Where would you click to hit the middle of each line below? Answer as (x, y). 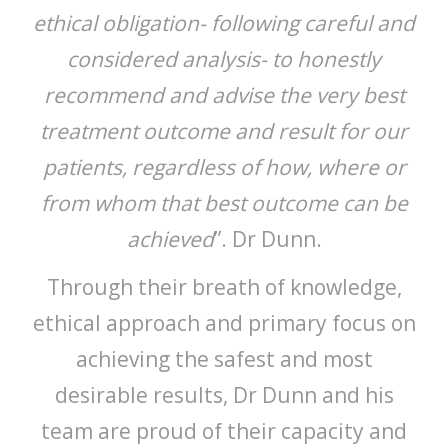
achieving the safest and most (224, 358)
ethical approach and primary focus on (224, 322)
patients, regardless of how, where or (224, 166)
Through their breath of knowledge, (224, 286)
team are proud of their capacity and (224, 430)
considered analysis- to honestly (224, 58)
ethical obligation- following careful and (224, 22)
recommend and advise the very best (224, 94)
